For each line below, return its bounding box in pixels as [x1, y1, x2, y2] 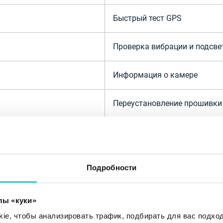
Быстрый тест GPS [113, 13, 182, 23]
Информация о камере [113, 70, 198, 80]
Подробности [86, 163, 137, 172]
